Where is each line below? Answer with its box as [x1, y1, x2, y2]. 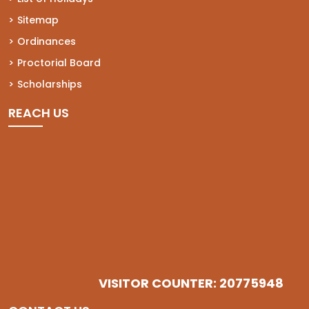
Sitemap [17, 12, 59, 27]
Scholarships [17, 77, 82, 91]
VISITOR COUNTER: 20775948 [99, 274, 283, 292]
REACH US [8, 103, 69, 121]
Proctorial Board [17, 55, 101, 70]
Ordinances [17, 34, 76, 48]
